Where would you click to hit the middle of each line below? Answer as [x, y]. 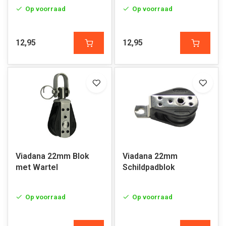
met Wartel [37, 167]
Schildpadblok [149, 167]
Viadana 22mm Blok [52, 156]
